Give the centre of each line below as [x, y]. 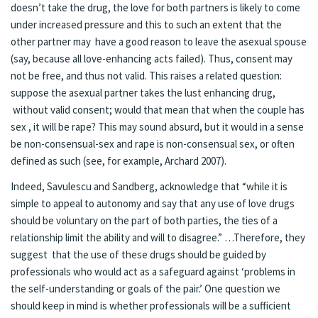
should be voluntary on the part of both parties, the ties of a [144, 220]
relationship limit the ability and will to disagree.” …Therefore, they [158, 237]
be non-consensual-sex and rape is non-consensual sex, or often [153, 144]
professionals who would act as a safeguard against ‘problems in [153, 271]
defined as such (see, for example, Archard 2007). [119, 161]
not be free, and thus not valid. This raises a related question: [146, 76]
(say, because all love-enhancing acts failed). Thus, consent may [152, 59]
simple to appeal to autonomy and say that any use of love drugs [153, 203]
